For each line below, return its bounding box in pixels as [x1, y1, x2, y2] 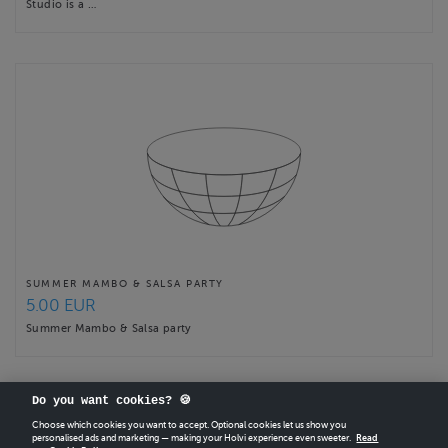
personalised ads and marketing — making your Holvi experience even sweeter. [32, 433, 352, 444]
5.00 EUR [26, 296, 96, 316]
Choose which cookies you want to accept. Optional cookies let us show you [32, 420, 347, 431]
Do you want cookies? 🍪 [32, 394, 192, 409]
